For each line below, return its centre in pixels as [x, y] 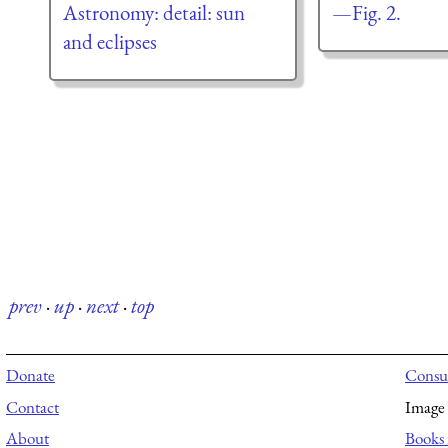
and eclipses [109, 42]
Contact [32, 406]
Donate [30, 375]
